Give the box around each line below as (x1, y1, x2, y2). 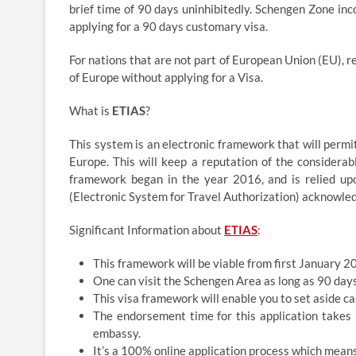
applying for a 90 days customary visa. (69, 19, 268, 33)
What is (69, 103, 112, 118)
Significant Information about (69, 222, 224, 237)
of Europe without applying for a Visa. (69, 70, 263, 84)
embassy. (93, 326, 141, 340)
